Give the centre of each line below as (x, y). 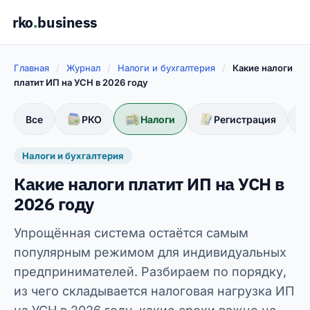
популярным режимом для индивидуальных (150, 252)
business (67, 22)
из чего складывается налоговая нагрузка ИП (154, 291)
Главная (31, 68)
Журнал (83, 68)
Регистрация (245, 119)
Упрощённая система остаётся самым (131, 233)
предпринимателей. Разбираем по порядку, (150, 272)
